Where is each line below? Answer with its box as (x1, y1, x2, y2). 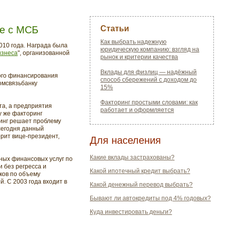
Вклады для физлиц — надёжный (100, 69, 197, 76)
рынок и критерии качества (100, 53, 178, 61)
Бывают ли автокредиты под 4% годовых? (90, 195, 211, 202)
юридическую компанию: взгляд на (100, 46, 199, 53)
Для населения (90, 135, 161, 146)
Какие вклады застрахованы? (90, 154, 175, 161)
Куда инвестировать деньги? (90, 208, 172, 215)
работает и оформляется (100, 106, 174, 114)
